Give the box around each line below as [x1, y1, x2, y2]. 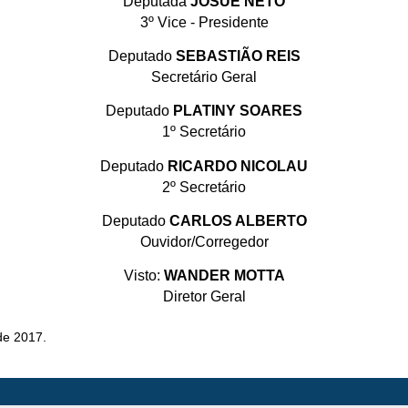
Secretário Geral [151, 69, 257, 86]
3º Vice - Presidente [139, 15, 269, 31]
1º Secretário [162, 124, 246, 140]
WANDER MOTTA [163, 267, 285, 283]
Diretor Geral [162, 288, 246, 304]
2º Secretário [162, 178, 246, 195]
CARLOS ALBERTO [165, 212, 307, 229]
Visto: [123, 267, 164, 283]
